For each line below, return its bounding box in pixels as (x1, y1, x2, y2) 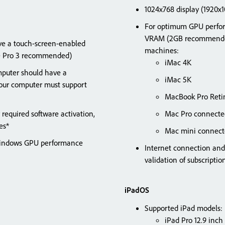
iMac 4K (165, 57, 191, 67)
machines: (145, 45, 179, 55)
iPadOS (125, 185, 149, 195)
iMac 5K (165, 74, 191, 84)
